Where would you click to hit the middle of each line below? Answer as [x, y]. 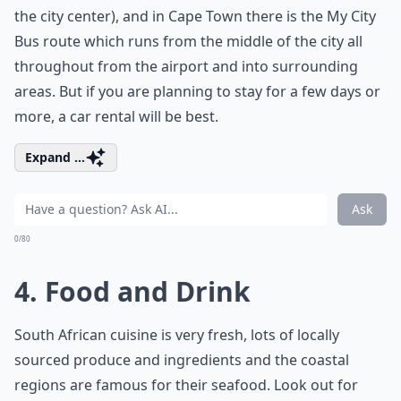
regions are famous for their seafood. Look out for [186, 385]
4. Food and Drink [132, 291]
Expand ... [55, 157]
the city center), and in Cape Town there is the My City [195, 16]
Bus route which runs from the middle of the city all [188, 41]
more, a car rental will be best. [116, 116]
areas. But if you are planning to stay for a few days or [197, 91]
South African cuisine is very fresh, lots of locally [177, 335]
